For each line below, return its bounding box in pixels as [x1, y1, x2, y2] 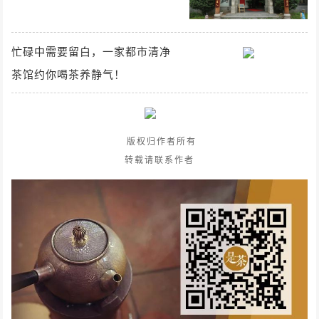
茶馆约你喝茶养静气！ [11, 66, 126, 82]
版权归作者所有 [122, 135, 197, 147]
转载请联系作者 [125, 153, 194, 166]
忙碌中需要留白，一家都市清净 [11, 43, 172, 59]
